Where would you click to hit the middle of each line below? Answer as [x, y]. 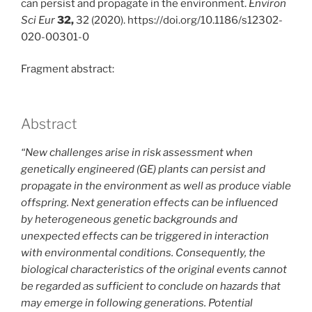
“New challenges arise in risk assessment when [137, 152]
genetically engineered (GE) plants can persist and [143, 169]
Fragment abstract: [68, 69]
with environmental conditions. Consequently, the [143, 252]
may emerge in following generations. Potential [137, 303]
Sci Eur [38, 20]
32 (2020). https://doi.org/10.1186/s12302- [179, 20]
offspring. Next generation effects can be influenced [149, 202]
